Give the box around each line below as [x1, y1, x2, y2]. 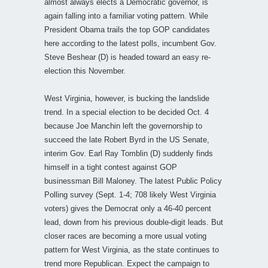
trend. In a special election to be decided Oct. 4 [44, 107, 209, 117]
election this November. [44, 66, 126, 75]
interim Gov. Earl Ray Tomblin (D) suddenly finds [44, 148, 213, 158]
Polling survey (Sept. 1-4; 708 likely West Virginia [44, 190, 216, 199]
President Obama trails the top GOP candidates [44, 25, 210, 34]
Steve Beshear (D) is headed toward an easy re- [44, 52, 211, 62]
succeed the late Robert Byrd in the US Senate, [44, 135, 209, 144]
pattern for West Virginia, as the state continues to [44, 245, 219, 254]
